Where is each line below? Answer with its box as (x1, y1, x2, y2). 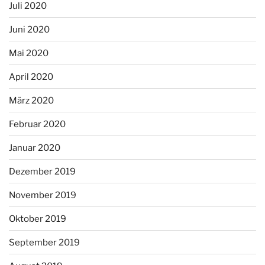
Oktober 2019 (9, 213, 66, 224)
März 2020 (9, 95, 54, 106)
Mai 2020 (9, 47, 49, 59)
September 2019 (9, 237, 80, 248)
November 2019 (9, 189, 76, 201)
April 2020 (9, 71, 53, 82)
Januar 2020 (9, 142, 60, 153)
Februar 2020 (9, 118, 66, 130)
